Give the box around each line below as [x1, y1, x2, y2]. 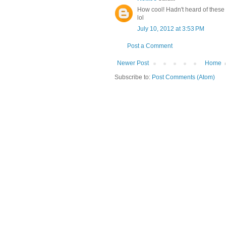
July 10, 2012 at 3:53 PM [137, 25, 204, 33]
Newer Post [117, 60, 149, 67]
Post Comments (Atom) [152, 74, 215, 81]
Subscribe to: [115, 74, 152, 81]
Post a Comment [127, 42, 173, 50]
